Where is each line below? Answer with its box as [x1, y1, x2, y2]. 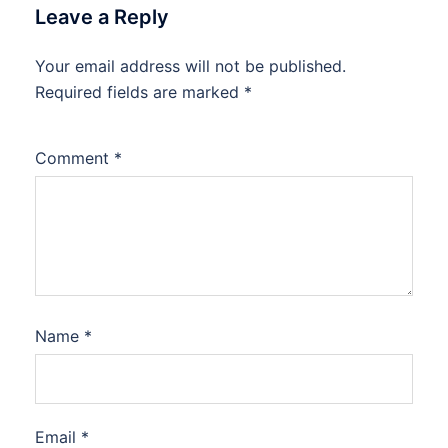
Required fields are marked [35, 82, 244, 103]
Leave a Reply [35, 5, 169, 30]
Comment [35, 148, 114, 169]
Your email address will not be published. [35, 56, 346, 77]
